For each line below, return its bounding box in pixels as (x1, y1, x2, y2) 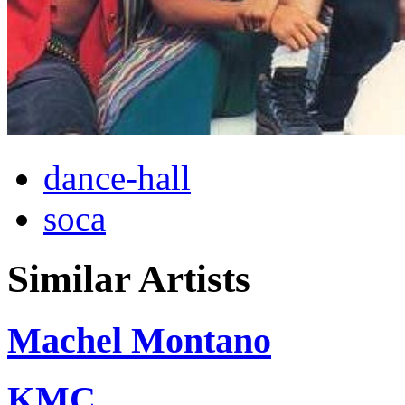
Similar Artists (7, 257, 250, 300)
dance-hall (43, 157, 191, 197)
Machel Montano (7, 319, 271, 361)
